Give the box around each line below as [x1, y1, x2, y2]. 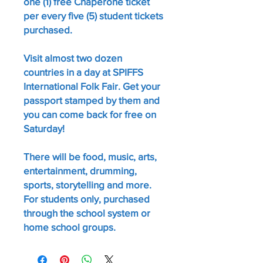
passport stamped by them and [23, 94, 160, 106]
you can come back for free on [23, 108, 156, 120]
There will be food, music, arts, [23, 150, 157, 162]
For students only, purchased [23, 193, 150, 204]
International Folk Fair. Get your [23, 80, 160, 92]
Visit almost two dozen [23, 52, 122, 63]
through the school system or [23, 207, 150, 218]
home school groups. [23, 221, 116, 232]
